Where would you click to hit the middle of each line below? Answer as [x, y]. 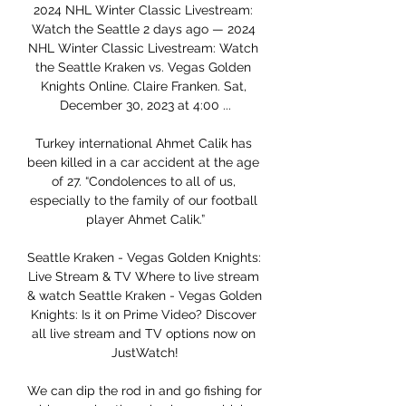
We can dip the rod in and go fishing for [145, 391]
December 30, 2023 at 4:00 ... [145, 106]
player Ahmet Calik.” [145, 220]
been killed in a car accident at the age [143, 163]
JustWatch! [145, 353]
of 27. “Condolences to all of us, [143, 182]
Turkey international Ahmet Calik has [143, 144]
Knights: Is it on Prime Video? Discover [143, 315]
